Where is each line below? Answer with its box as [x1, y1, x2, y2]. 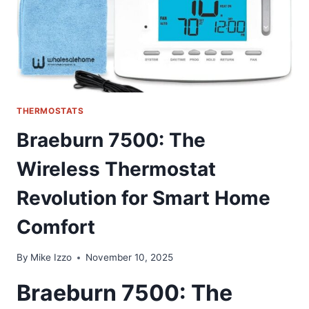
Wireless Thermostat [17, 157, 216, 181]
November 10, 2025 [86, 252, 174, 263]
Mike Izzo [30, 252, 72, 263]
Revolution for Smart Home [17, 186, 270, 210]
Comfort [17, 215, 95, 239]
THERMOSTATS [17, 105, 84, 116]
